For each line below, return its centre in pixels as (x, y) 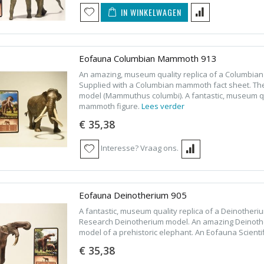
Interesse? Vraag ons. (139, 148)
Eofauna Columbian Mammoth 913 (148, 58)
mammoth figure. (110, 106)
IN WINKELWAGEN (151, 12)
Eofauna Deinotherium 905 (133, 195)
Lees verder (163, 106)
